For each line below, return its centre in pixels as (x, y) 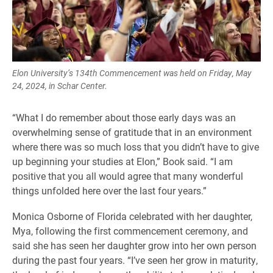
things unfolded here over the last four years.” (109, 190)
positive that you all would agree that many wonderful (128, 175)
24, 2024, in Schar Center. (60, 85)
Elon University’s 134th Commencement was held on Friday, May (132, 73)
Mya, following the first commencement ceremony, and (130, 230)
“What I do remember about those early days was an (124, 117)
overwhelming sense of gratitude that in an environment (132, 132)
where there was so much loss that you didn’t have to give (136, 146)
